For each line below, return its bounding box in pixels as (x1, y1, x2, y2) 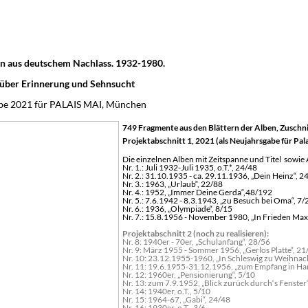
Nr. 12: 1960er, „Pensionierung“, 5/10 (122, 269, 255, 280)
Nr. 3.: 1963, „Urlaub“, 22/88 (122, 179, 223, 189)
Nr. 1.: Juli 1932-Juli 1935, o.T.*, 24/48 (122, 162, 257, 173)
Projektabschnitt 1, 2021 (122, 135, 216, 146)
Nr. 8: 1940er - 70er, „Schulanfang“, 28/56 (122, 236, 270, 247)
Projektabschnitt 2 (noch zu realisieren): (122, 228, 269, 239)
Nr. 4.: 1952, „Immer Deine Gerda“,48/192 (122, 187, 272, 197)
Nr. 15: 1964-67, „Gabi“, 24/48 (122, 294, 230, 305)
